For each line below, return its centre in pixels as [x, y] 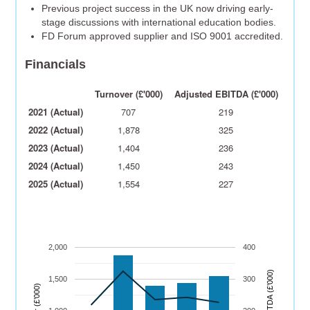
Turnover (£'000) [128, 93]
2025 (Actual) [56, 183]
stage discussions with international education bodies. [159, 22]
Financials [56, 65]
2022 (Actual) [56, 129]
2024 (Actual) [56, 165]
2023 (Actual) [56, 147]
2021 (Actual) [56, 111]
